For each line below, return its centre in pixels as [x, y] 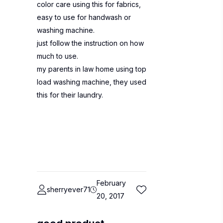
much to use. [57, 56]
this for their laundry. [70, 95]
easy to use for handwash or [84, 17]
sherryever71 [68, 189]
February [111, 183]
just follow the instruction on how [90, 43]
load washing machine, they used [92, 82]
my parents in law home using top [92, 69]
